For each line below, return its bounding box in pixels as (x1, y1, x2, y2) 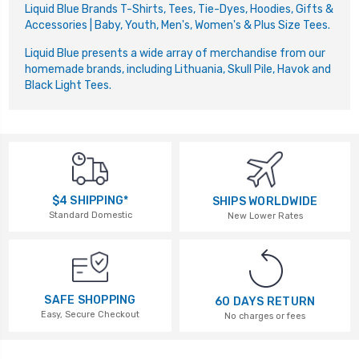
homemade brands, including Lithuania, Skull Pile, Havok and (25, 63, 331, 77)
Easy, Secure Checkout (41, 309, 139, 320)
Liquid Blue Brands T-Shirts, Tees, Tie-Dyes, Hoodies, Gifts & (25, 2, 333, 17)
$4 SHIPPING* (51, 194, 129, 208)
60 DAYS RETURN (214, 295, 316, 309)
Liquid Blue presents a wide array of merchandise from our (25, 46, 325, 61)
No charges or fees (224, 311, 305, 322)
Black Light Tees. (25, 79, 111, 93)
